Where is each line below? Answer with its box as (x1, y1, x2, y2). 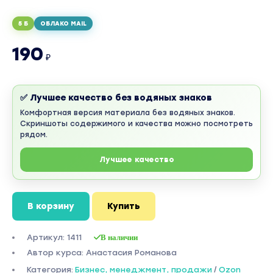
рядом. (20, 130, 48, 139)
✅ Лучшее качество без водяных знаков (20, 93, 212, 103)
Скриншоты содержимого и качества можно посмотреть (20, 119, 253, 128)
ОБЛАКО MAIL (40, 19, 87, 27)
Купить (107, 201, 140, 211)
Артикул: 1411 (27, 233, 82, 242)
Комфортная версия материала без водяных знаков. (20, 108, 235, 117)
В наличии (101, 233, 138, 241)
